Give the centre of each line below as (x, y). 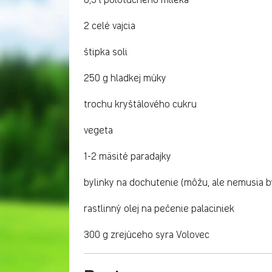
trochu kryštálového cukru (140, 104)
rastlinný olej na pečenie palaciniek (161, 209)
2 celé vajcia (110, 26)
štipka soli (106, 52)
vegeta (98, 130)
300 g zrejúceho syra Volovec (147, 235)
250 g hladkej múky (125, 78)
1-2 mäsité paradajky (127, 156)
